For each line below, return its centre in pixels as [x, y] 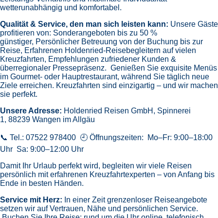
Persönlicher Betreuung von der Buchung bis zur [119, 42]
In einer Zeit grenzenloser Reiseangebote [136, 200]
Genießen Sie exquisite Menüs [164, 68]
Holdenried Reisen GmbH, [110, 111]
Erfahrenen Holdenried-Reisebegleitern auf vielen [110, 51]
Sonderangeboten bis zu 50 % [105, 33]
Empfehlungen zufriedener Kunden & [112, 59]
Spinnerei [174, 111]
